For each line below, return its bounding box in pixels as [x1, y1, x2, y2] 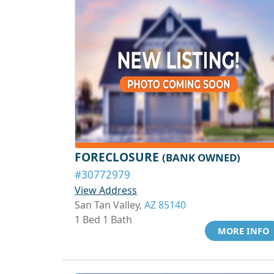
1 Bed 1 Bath [75, 213, 132, 226]
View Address [75, 183, 137, 197]
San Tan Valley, [75, 198, 144, 212]
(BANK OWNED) [162, 150, 240, 165]
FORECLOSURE [75, 149, 162, 165]
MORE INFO [218, 225, 269, 237]
